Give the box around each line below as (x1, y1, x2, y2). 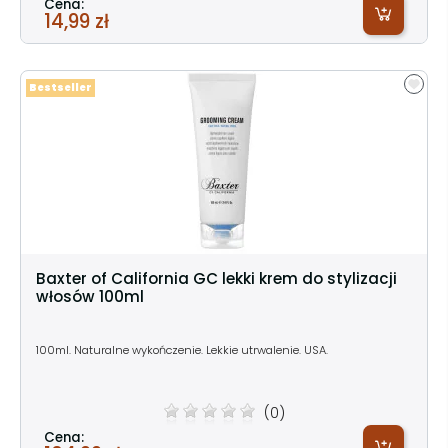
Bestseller (29, 80, 92, 94)
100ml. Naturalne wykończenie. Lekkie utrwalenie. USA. (36, 341, 328, 358)
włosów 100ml (36, 285, 144, 307)
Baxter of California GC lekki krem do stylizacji (36, 267, 397, 289)
